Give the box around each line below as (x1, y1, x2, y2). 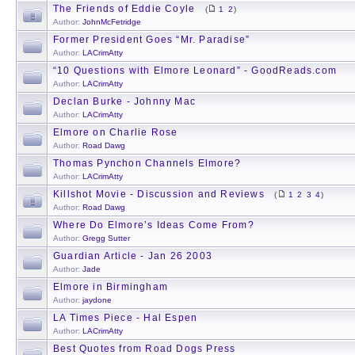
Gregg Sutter (82, 234, 130, 242)
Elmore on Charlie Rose (53, 127, 178, 138)
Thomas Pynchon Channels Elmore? (53, 158, 242, 169)
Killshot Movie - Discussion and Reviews (53, 189, 265, 200)
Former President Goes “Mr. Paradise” (53, 34, 250, 45)
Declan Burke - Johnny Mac (53, 96, 196, 107)
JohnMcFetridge (82, 17, 141, 26)
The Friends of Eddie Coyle (53, 3, 196, 14)
